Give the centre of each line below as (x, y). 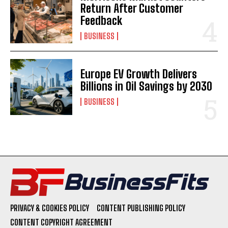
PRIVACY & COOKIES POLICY (50, 208)
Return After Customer (132, 8)
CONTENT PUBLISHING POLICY (141, 208)
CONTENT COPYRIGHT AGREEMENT (61, 222)
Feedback (102, 20)
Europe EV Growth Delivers (139, 74)
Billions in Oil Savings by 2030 (147, 86)
